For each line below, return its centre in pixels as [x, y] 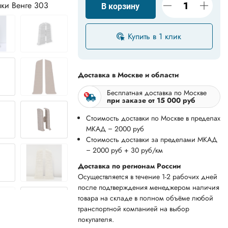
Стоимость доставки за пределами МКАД [151, 139]
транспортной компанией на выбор [133, 209]
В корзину [121, 6]
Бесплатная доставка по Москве [156, 93]
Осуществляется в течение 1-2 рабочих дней [147, 177]
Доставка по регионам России [129, 166]
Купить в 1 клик [155, 36]
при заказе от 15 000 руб [151, 100]
